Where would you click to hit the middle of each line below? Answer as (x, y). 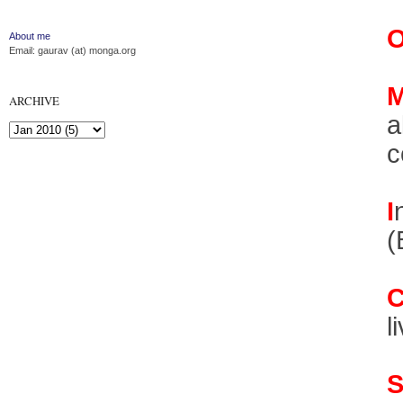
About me (30, 36)
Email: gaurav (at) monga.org (72, 50)
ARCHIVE (34, 101)
